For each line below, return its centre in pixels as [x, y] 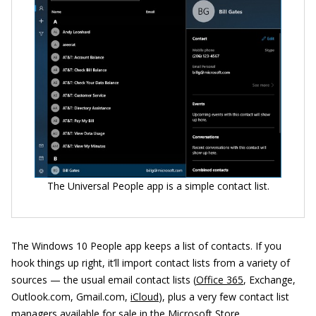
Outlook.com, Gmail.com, [71, 297]
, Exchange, [269, 280]
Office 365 [220, 280]
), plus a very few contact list [224, 297]
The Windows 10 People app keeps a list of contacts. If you [146, 246]
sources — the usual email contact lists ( [104, 280]
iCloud [145, 297]
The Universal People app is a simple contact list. [158, 186]
